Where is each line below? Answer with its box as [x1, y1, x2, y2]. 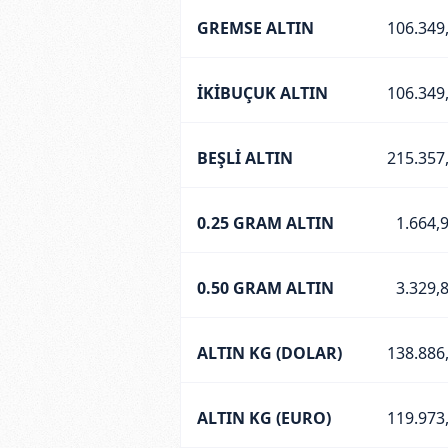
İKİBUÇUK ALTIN [196, 81, 328, 104]
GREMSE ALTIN [196, 16, 314, 39]
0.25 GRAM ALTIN [196, 211, 334, 234]
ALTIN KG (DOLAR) [196, 341, 342, 364]
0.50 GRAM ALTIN [196, 276, 334, 299]
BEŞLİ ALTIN [196, 146, 293, 169]
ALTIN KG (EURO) [196, 406, 331, 429]
